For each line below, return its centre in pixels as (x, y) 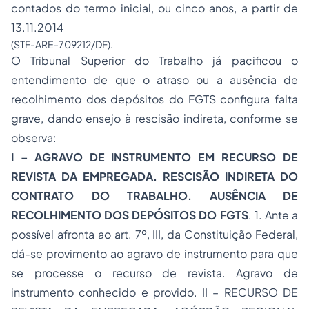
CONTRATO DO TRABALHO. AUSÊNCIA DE (154, 196)
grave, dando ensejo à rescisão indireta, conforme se (154, 119)
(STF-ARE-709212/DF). (62, 44)
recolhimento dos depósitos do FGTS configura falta (154, 99)
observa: (34, 138)
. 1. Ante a (273, 215)
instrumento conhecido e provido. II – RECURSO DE (154, 292)
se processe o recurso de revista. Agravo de (154, 273)
